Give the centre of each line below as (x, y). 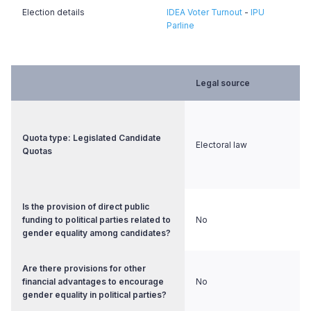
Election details (53, 12)
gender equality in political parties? (94, 295)
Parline (180, 25)
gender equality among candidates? (96, 233)
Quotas (37, 151)
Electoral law (221, 145)
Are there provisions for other (84, 268)
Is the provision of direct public (86, 207)
